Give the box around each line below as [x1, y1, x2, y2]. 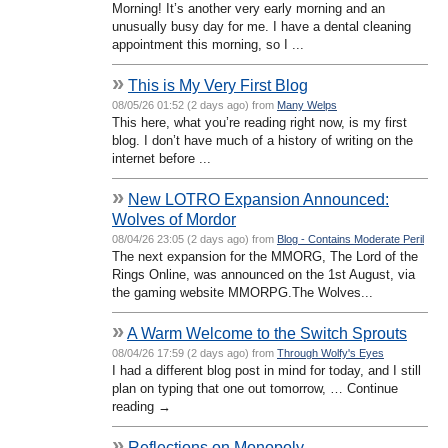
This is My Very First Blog [128, 75, 308, 94]
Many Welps [277, 98, 337, 111]
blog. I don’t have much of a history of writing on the [112, 132, 413, 148]
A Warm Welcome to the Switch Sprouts [127, 323, 407, 342]
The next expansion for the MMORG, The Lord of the [112, 248, 418, 264]
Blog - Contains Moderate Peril [277, 232, 424, 245]
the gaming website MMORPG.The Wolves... [112, 284, 373, 300]
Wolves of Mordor [112, 209, 236, 228]
